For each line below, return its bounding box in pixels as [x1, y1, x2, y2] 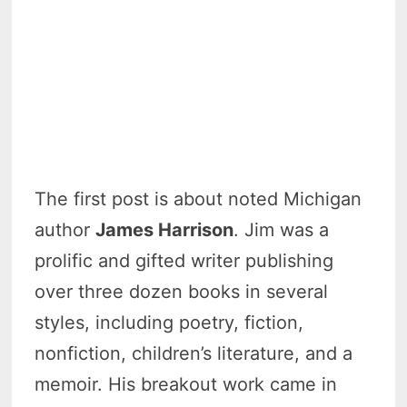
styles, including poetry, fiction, [35, 312, 304, 334]
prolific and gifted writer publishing [35, 250, 334, 273]
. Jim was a [233, 219, 330, 242]
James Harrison [95, 219, 234, 242]
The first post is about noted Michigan [35, 188, 362, 211]
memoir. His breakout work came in [35, 373, 338, 396]
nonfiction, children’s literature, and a [35, 342, 353, 365]
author [35, 219, 96, 242]
